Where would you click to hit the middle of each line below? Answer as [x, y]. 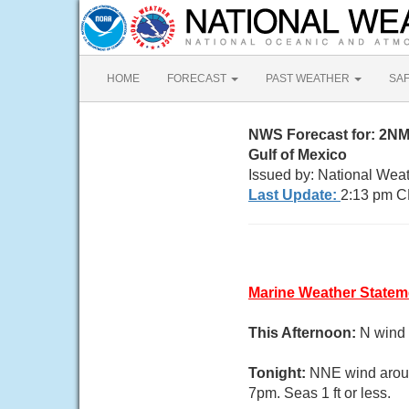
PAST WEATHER [309, 79]
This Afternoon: [304, 333]
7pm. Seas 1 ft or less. [320, 393]
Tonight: [279, 373]
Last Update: [294, 195]
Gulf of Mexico [298, 155]
